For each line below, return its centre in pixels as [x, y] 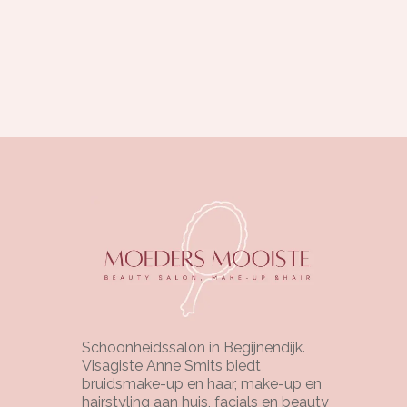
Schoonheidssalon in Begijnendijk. [194, 348]
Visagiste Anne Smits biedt [171, 366]
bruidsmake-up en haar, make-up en [202, 384]
